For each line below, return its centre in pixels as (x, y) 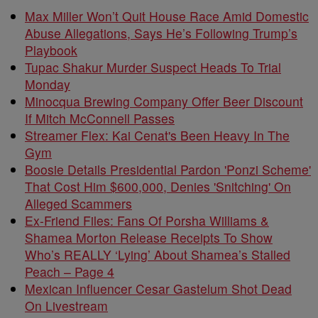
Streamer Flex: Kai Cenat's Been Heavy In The (157, 135)
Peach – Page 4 (70, 272)
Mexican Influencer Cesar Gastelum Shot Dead (158, 289)
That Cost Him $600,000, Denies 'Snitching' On (158, 186)
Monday (48, 84)
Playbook (51, 50)
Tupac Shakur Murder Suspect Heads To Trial (153, 67)
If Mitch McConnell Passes (100, 118)
